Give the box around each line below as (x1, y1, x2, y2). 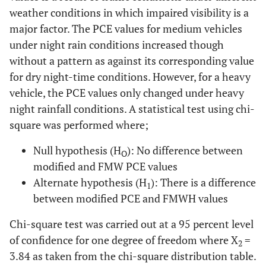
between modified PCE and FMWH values (33, 191, 228, 206)
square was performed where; (9, 118, 148, 132)
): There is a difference (151, 175, 256, 190)
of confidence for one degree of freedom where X (9, 233, 238, 248)
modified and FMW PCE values (33, 159, 178, 174)
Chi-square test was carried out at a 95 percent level (9, 217, 254, 232)
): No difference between (127, 143, 243, 158)
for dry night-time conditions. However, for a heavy (9, 69, 251, 84)
